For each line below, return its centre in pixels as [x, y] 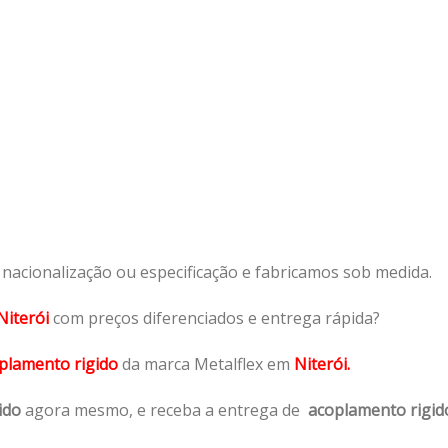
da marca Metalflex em [206, 363]
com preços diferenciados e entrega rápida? [216, 317]
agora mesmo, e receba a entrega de [164, 409]
